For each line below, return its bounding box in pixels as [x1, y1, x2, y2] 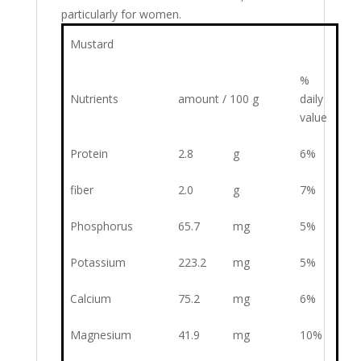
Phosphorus [70, 218, 133, 234]
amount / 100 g [178, 91, 259, 107]
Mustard [70, 36, 114, 52]
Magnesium [70, 327, 131, 343]
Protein [70, 146, 108, 162]
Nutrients [70, 91, 118, 107]
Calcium [70, 291, 111, 307]
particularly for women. [60, 6, 181, 23]
